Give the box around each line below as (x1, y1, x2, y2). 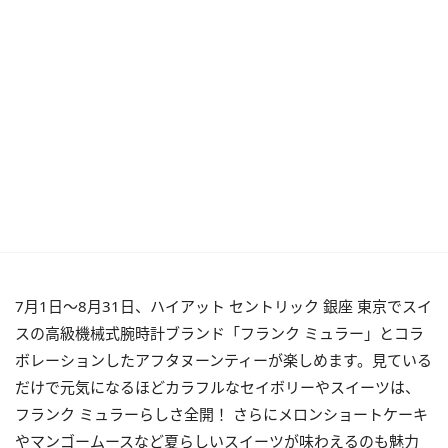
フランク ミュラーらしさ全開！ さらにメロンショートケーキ (15, 404, 428, 424)
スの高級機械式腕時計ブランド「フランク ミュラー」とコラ (15, 323, 424, 343)
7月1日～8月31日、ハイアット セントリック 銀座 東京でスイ (15, 296, 432, 316)
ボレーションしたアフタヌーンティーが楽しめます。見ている (15, 350, 432, 370)
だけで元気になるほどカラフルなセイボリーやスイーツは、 (15, 377, 420, 397)
